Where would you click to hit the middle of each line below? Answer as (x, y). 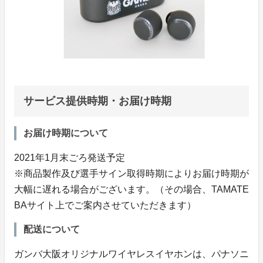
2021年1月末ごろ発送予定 (70, 157)
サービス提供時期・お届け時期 (97, 101)
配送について (52, 229)
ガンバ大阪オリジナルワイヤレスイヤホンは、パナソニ (131, 254)
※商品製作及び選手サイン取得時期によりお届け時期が (131, 173)
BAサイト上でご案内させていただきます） (105, 205)
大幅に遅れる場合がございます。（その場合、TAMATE (131, 189)
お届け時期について (66, 133)
